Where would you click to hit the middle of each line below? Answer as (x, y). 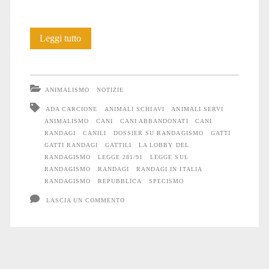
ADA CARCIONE (71, 109)
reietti (91, 80)
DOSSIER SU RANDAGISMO (158, 133)
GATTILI (119, 145)
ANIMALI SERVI (197, 109)
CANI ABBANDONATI (154, 121)
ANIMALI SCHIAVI (134, 109)
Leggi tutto (61, 38)
